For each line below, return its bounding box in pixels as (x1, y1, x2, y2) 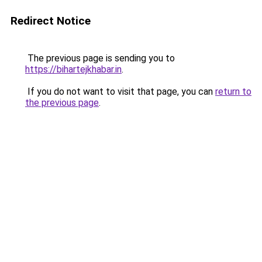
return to (215, 86, 251, 97)
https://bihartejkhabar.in (25, 64, 122, 75)
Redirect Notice (11, 14, 91, 27)
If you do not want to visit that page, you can (25, 86, 215, 97)
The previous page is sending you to (25, 53, 175, 64)
